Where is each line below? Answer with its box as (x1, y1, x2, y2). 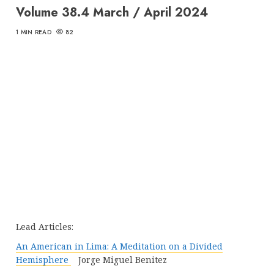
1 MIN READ (16, 27, 51, 37)
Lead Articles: (16, 220, 73, 232)
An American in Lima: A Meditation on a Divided (16, 240, 223, 252)
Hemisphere (16, 253, 71, 265)
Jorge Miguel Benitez (71, 253, 167, 265)
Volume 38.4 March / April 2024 (16, 3, 208, 21)
